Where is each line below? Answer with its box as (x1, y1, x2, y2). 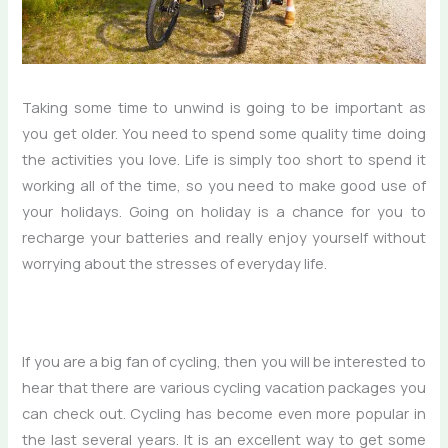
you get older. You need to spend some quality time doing (22, 122, 426, 143)
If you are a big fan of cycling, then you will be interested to (22, 351, 426, 372)
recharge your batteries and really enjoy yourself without (22, 226, 426, 247)
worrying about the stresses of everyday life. (22, 252, 328, 273)
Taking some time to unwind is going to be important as (22, 96, 426, 117)
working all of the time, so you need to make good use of (22, 174, 426, 195)
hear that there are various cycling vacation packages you (22, 377, 426, 398)
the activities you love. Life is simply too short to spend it (22, 148, 426, 169)
